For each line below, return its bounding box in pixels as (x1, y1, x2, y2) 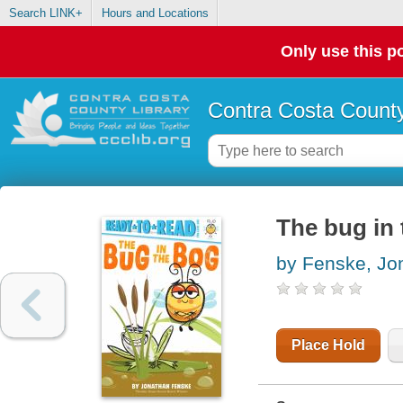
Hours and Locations (101, 6, 209, 21)
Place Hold (291, 337, 365, 354)
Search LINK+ (8, 6, 83, 21)
